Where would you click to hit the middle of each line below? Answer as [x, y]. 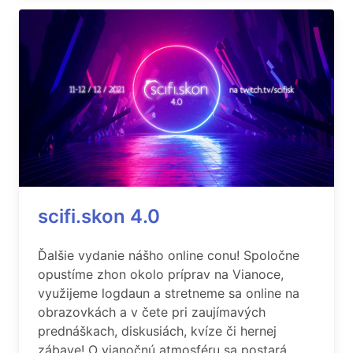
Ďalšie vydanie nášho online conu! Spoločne [169, 255]
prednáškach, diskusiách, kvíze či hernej [157, 331]
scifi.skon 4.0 [99, 216]
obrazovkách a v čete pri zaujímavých [152, 312]
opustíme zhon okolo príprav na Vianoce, [161, 274]
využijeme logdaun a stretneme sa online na [169, 293]
